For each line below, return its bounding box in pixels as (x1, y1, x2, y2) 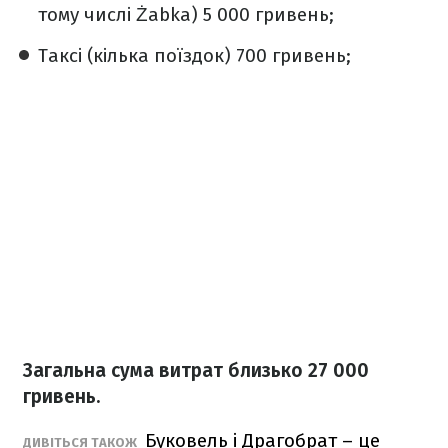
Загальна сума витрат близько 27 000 (23, 359, 369, 383)
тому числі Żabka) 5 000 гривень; (38, 3, 334, 27)
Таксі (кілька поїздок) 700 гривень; (38, 44, 351, 68)
